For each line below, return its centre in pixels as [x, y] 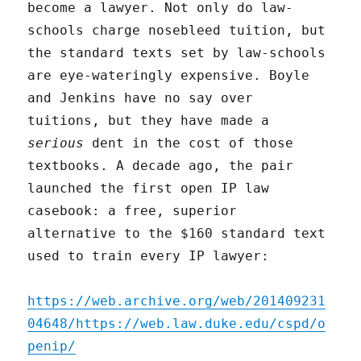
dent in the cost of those [189, 143]
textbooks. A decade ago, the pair [161, 166]
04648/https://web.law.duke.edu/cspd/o [177, 324]
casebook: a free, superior [133, 211]
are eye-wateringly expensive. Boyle [169, 76]
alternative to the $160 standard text [177, 234]
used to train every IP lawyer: [149, 256]
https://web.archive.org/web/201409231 [177, 301]
